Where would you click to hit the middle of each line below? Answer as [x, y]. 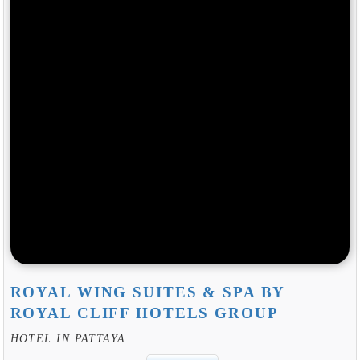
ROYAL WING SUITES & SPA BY [147, 292]
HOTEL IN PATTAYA [68, 338]
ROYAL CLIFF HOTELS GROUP [144, 313]
